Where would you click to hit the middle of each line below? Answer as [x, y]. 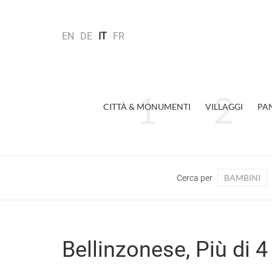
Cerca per [195, 178]
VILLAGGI [224, 107]
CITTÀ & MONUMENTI [147, 107]
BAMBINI [242, 178]
